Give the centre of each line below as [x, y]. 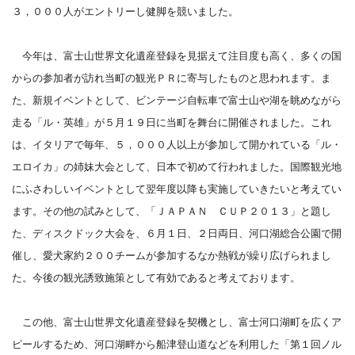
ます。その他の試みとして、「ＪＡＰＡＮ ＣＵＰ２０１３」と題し [172, 211]
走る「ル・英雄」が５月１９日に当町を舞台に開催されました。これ [172, 122]
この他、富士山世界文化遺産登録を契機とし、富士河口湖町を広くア [177, 322]
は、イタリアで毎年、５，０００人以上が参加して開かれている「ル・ [177, 145]
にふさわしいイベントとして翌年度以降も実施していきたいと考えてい [177, 189]
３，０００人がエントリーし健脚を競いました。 [125, 11]
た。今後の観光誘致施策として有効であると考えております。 [156, 278]
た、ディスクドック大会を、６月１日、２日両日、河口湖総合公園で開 [177, 233]
